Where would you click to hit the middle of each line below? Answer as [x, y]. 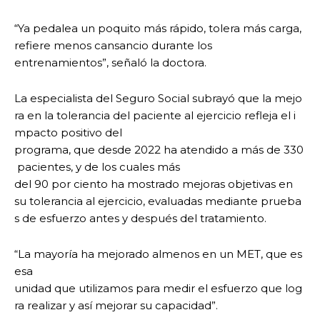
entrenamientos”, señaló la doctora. [110, 63]
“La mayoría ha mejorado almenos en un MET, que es [160, 254]
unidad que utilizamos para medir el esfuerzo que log [158, 289]
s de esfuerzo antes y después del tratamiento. [142, 219]
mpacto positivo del [68, 133]
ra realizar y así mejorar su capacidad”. [116, 306]
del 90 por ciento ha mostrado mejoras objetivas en [154, 184]
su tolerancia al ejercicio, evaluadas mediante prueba [158, 201]
